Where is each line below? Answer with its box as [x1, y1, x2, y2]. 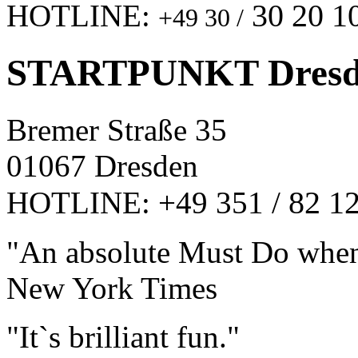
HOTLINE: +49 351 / [6, 185, 288, 220]
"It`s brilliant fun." [6, 319, 240, 354]
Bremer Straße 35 [6, 112, 227, 147]
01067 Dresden [6, 148, 198, 183]
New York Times [6, 270, 217, 305]
